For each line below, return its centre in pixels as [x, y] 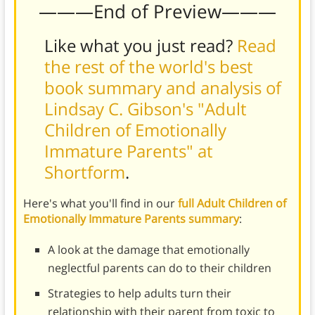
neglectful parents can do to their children [159, 268]
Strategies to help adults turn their [139, 293]
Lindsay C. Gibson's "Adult [145, 108]
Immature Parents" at [128, 150]
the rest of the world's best [148, 66]
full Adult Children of [232, 203]
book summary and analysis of [162, 87]
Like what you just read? [140, 45]
